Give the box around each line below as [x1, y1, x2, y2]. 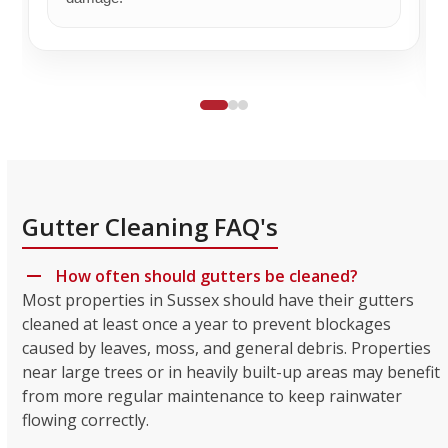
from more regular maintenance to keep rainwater [22, 384, 403, 407]
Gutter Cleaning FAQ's [22, 209, 279, 243]
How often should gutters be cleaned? [56, 264, 359, 287]
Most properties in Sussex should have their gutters [22, 288, 415, 311]
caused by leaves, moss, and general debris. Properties [22, 336, 432, 359]
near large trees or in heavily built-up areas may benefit [22, 360, 441, 383]
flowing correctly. [22, 408, 150, 431]
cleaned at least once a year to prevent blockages [22, 312, 392, 335]
